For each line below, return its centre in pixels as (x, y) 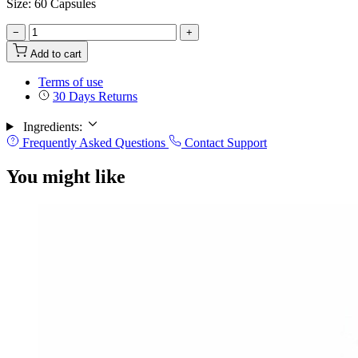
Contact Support (224, 142)
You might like (66, 176)
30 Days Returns (95, 96)
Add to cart (56, 54)
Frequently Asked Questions (94, 142)
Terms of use (71, 82)
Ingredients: (52, 126)
